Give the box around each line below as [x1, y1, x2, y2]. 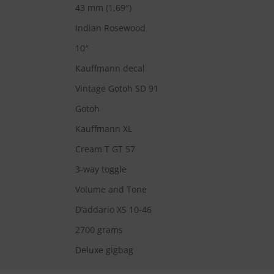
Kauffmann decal [75, 62, 146, 75]
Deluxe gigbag [75, 244, 134, 256]
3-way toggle [75, 163, 127, 176]
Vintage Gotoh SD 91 [75, 83, 159, 95]
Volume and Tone [75, 183, 147, 196]
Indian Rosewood [75, 22, 146, 34]
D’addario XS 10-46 [75, 204, 152, 216]
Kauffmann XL [75, 123, 133, 135]
